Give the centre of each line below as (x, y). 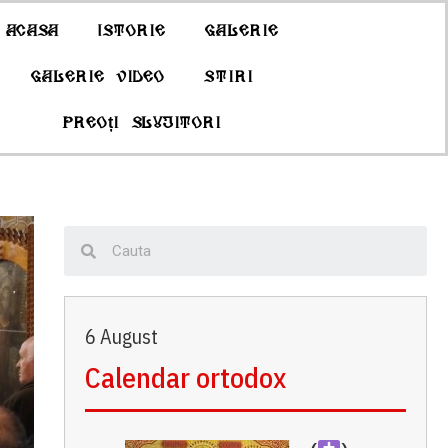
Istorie (131, 31)
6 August (121, 336)
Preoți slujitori (141, 123)
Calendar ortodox (185, 377)
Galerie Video (97, 77)
